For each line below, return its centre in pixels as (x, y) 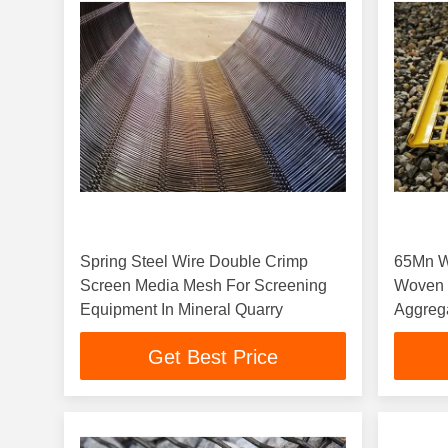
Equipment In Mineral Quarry (181, 309)
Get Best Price (213, 357)
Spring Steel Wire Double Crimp (194, 261)
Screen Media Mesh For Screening (203, 285)
